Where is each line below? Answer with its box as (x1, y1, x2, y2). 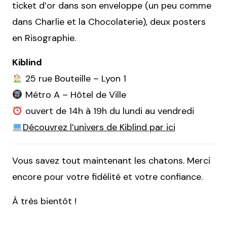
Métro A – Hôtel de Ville (22, 89, 126, 101)
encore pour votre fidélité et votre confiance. (12, 171, 203, 183)
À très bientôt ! (12, 195, 77, 208)
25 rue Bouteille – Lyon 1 (22, 72, 126, 85)
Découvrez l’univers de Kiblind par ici (22, 121, 175, 134)
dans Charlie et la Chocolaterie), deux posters (12, 16, 206, 28)
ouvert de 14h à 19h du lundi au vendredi (22, 105, 194, 118)
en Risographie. (12, 32, 76, 45)
